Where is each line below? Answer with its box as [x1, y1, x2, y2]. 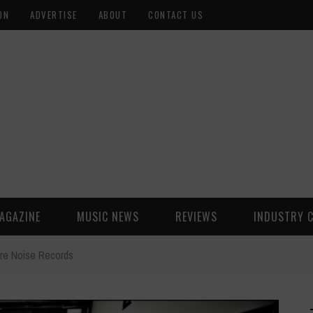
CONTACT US [148, 8, 203, 22]
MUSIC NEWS [77, 208, 139, 225]
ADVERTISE [30, 8, 78, 22]
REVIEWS [175, 208, 217, 225]
